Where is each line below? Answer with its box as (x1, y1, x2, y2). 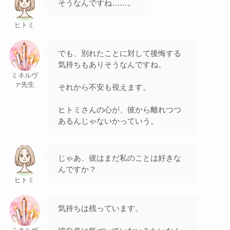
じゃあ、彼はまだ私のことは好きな (57, 153, 181, 162)
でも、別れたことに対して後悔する (57, 48, 181, 57)
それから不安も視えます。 (57, 82, 150, 91)
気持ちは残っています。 (57, 203, 143, 213)
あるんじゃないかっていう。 (57, 116, 158, 125)
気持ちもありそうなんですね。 (57, 60, 166, 69)
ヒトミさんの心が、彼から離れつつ (57, 105, 181, 114)
